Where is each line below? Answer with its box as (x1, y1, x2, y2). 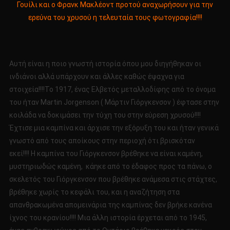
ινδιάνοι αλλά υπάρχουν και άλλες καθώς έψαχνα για (9, 72, 184, 81)
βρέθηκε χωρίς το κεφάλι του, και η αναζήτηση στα (9, 188, 180, 197)
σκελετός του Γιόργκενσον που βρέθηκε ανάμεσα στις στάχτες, (9, 175, 217, 184)
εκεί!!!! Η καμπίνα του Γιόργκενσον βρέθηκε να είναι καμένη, (9, 149, 203, 158)
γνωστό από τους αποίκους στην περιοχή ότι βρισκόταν (9, 137, 195, 145)
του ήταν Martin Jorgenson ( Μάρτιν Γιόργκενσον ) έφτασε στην (9, 98, 219, 107)
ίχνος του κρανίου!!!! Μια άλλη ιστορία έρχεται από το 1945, (9, 214, 207, 222)
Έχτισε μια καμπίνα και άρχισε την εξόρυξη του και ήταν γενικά (9, 124, 219, 132)
